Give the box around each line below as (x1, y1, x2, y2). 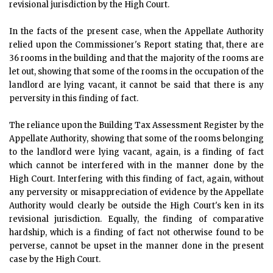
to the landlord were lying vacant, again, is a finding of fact (9, 147, 264, 157)
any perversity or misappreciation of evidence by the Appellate (9, 187, 264, 197)
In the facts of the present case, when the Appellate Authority (9, 26, 264, 37)
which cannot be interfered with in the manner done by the (9, 160, 264, 171)
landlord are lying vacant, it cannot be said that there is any (9, 80, 264, 90)
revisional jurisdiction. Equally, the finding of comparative (9, 214, 264, 224)
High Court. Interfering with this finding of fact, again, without (9, 174, 264, 184)
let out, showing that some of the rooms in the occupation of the (9, 66, 264, 77)
